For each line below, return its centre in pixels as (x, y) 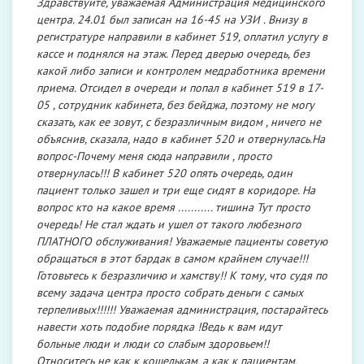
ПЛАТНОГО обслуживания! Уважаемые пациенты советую (182, 241)
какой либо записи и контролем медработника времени (181, 71)
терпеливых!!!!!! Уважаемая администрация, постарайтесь (182, 310)
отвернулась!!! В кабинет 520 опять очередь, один (165, 173)
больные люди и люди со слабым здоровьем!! (153, 344)
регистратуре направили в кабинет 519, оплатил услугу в (182, 37)
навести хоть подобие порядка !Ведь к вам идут (159, 327)
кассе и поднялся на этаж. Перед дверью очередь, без (173, 54)
